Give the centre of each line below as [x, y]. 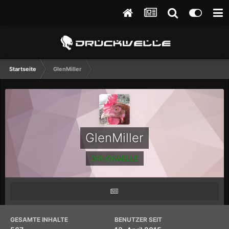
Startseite [23, 69]
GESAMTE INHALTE [39, 220]
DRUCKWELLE [114, 158]
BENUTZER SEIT [138, 220]
